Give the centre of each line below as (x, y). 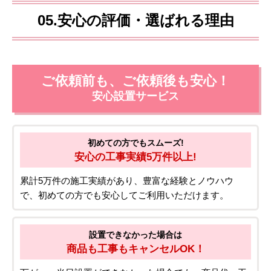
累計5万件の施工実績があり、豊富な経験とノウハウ (127, 181)
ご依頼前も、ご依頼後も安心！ (135, 81)
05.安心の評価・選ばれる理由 (135, 21)
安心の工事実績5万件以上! (135, 157)
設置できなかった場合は (135, 235)
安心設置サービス (135, 96)
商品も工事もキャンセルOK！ (135, 249)
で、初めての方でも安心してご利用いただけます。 (124, 195)
